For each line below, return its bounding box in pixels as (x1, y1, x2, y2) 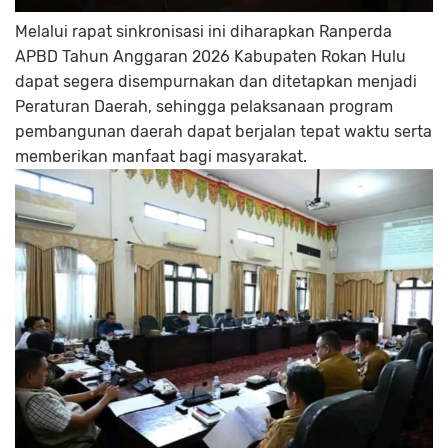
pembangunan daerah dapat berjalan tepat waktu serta (15, 122, 432, 142)
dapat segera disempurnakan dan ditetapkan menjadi (15, 72, 417, 92)
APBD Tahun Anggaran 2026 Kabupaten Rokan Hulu (15, 47, 406, 67)
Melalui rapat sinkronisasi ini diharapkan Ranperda (15, 22, 392, 42)
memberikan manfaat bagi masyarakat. (15, 147, 307, 167)
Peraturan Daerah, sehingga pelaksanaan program (15, 97, 393, 117)
